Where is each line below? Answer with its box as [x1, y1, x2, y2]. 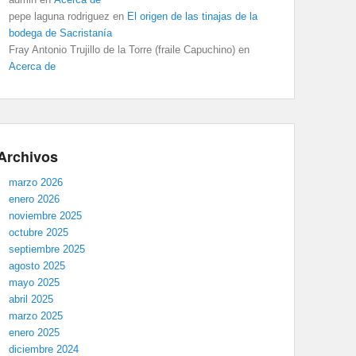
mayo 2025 [9, 276, 60, 288]
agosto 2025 [9, 259, 65, 272]
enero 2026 [9, 192, 60, 205]
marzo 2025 [9, 309, 63, 322]
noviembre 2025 [9, 209, 82, 222]
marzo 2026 [9, 176, 63, 188]
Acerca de [9, 60, 56, 72]
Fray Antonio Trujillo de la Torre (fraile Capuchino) [9, 43, 235, 56]
